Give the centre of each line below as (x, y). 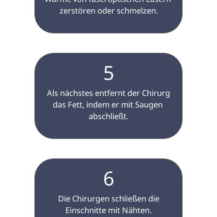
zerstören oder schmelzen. (108, 11)
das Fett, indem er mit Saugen (108, 105)
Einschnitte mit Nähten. (108, 210)
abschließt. (108, 116)
